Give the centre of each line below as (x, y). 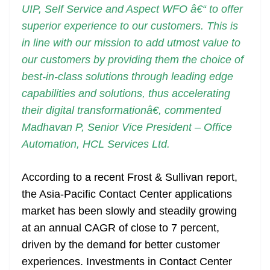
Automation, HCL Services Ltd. (96, 144)
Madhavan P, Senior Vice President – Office (127, 127)
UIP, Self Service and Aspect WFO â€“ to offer (132, 9)
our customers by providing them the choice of (133, 60)
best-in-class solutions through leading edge (127, 77)
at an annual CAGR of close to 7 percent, (121, 228)
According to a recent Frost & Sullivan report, (130, 177)
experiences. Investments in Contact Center (127, 262)
